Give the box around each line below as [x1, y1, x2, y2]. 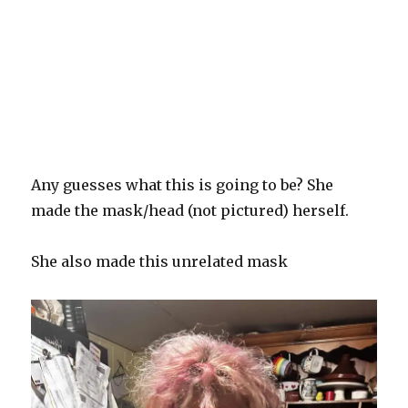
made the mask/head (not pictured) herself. [31, 200, 353, 219]
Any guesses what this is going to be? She [31, 175, 334, 194]
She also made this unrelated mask [31, 251, 289, 270]
